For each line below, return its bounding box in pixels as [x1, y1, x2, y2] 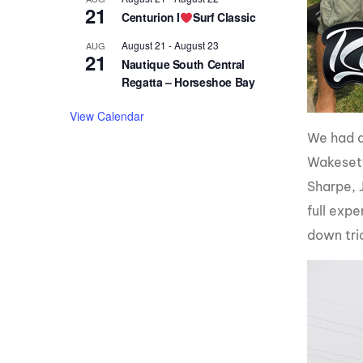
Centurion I [122, 9, 181, 26]
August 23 [174, 38, 220, 53]
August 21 [122, 38, 167, 53]
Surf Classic [193, 9, 256, 26]
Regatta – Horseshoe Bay [122, 74, 255, 91]
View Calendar [70, 108, 145, 125]
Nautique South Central [122, 56, 245, 73]
